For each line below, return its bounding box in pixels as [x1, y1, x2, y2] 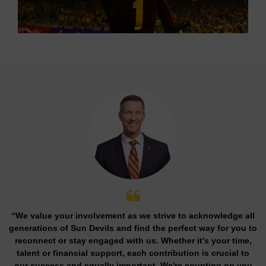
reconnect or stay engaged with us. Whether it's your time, [14, 235, 252, 245]
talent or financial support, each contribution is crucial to [17, 248, 249, 258]
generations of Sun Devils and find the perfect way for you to [9, 223, 257, 233]
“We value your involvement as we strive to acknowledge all [11, 210, 255, 220]
